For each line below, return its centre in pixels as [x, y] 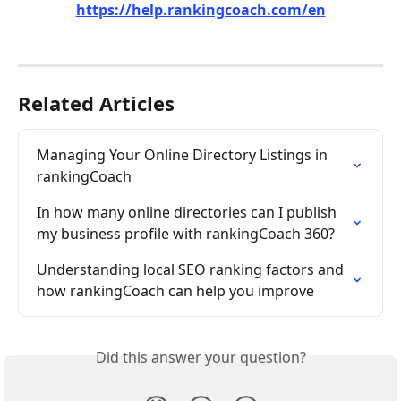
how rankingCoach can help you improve [175, 291]
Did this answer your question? [200, 357]
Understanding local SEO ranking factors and [192, 269]
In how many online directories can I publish [188, 212]
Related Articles [96, 103]
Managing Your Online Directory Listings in [184, 155]
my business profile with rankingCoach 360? [186, 234]
